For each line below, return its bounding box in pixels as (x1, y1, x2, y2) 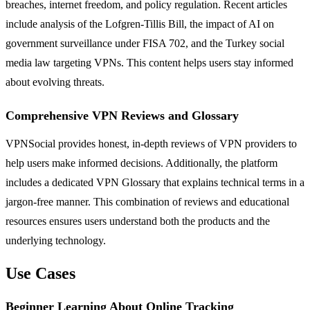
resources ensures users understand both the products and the (6, 215, 270, 228)
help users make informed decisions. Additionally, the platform (6, 157, 277, 170)
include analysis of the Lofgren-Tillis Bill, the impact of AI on (6, 18, 274, 30)
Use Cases (6, 264, 75, 283)
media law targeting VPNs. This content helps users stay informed (6, 57, 293, 69)
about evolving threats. (6, 76, 104, 89)
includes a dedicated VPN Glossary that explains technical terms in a (6, 176, 304, 189)
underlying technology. (6, 235, 106, 247)
